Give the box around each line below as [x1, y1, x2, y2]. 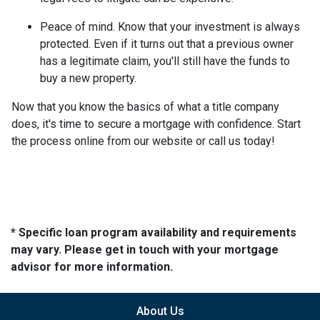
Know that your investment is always [118, 19, 300, 34]
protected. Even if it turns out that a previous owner [40, 36, 294, 51]
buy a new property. [40, 71, 139, 85]
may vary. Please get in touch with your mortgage [11, 242, 279, 256]
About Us [136, 304, 184, 318]
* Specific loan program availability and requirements [11, 225, 296, 239]
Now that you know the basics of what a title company [11, 99, 279, 114]
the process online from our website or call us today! [11, 134, 275, 148]
